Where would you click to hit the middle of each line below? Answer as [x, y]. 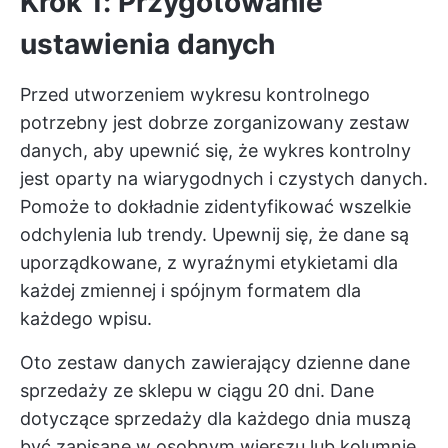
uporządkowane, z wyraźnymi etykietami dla [209, 262]
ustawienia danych [147, 44]
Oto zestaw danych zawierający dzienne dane [215, 362]
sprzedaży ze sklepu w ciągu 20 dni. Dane [197, 390]
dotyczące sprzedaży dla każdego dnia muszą [215, 418]
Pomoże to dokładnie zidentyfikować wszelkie [215, 206]
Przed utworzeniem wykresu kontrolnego [195, 94]
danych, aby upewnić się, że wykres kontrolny [215, 150]
